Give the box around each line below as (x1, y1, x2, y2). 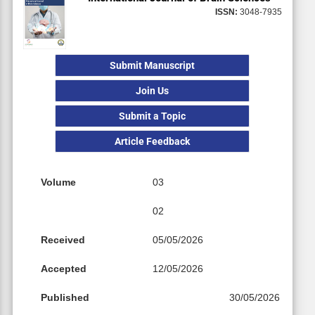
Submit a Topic (119, 110, 186, 122)
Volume (40, 176, 76, 188)
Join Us (136, 85, 169, 97)
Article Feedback (115, 136, 191, 148)
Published (40, 292, 89, 304)
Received (40, 234, 85, 246)
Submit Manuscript (110, 60, 195, 72)
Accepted (40, 263, 86, 275)
